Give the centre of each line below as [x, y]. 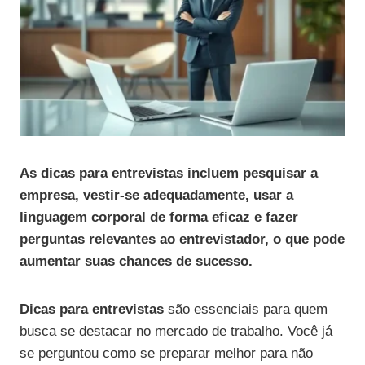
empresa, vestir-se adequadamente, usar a [156, 196]
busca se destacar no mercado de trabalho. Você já [176, 332]
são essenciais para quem [246, 310]
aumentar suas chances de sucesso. [136, 262]
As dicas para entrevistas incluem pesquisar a [169, 174]
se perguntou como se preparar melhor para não [166, 354]
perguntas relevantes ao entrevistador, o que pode [182, 240]
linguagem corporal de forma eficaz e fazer [159, 218]
